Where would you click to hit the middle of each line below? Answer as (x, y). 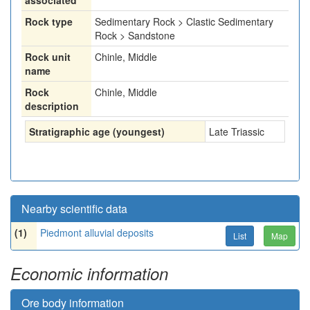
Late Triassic (237, 131)
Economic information (89, 273)
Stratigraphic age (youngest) (97, 131)
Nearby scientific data (74, 209)
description (52, 106)
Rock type (49, 21)
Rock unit (48, 57)
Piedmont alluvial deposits (97, 232)
